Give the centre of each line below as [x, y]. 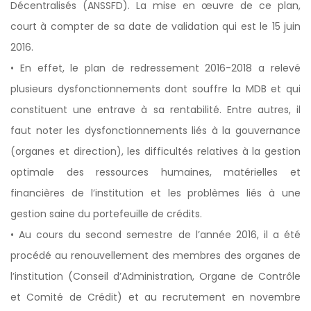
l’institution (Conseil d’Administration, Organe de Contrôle [155, 276]
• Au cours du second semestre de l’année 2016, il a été [155, 235]
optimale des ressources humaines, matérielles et [155, 172]
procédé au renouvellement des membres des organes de [155, 255]
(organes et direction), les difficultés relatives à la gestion [155, 151]
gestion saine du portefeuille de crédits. [106, 214]
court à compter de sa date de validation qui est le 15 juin [155, 26]
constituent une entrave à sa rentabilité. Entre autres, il [155, 110]
